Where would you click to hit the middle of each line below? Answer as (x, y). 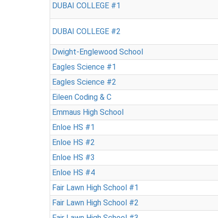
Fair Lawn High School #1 (95, 188)
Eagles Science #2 (84, 82)
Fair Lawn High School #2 (95, 203)
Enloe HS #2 (73, 142)
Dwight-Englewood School (98, 52)
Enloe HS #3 (73, 157)
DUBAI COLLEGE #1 (86, 6)
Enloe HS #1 (73, 127)
